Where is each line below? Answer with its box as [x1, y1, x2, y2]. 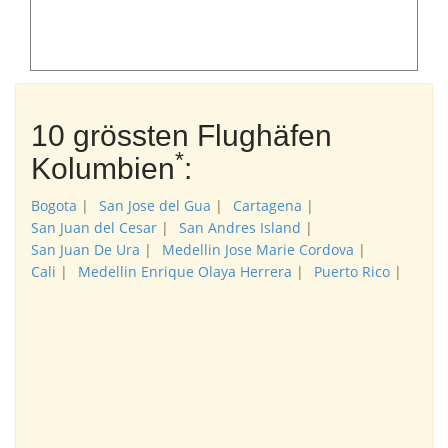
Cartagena [233, 196, 302, 215]
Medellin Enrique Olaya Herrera [78, 262, 292, 281]
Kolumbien [31, 152, 175, 185]
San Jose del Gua [99, 196, 211, 215]
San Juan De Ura [31, 240, 140, 259]
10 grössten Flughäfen [31, 119, 332, 152]
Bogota [31, 196, 77, 215]
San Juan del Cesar [31, 218, 157, 237]
